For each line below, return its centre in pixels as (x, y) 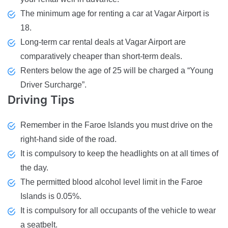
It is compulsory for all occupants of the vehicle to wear (118, 211)
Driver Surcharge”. (53, 84)
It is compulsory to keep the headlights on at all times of (119, 154)
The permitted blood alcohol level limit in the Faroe (111, 182)
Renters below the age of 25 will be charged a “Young (117, 70)
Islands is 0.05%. (51, 196)
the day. (34, 168)
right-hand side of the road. (68, 139)
